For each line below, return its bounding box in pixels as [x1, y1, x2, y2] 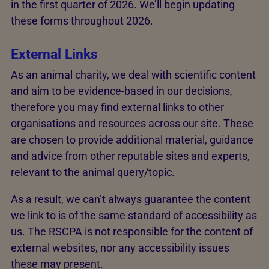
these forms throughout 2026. [11, 14, 153, 28]
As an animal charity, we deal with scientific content [11, 68, 256, 81]
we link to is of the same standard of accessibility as [11, 208, 257, 222]
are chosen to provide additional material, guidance [11, 133, 253, 146]
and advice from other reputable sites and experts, [11, 149, 250, 162]
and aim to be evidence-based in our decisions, [11, 84, 232, 97]
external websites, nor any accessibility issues [11, 241, 229, 254]
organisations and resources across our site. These [11, 116, 253, 130]
